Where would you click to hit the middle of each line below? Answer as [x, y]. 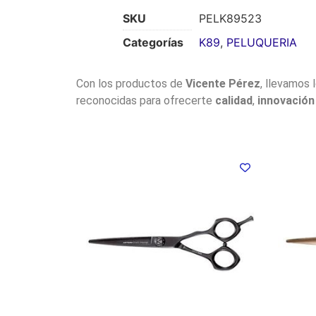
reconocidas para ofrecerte [145, 100]
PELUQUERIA [261, 42]
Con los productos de [130, 83]
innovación [286, 100]
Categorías [153, 42]
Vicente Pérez [223, 83]
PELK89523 [230, 18]
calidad [233, 100]
